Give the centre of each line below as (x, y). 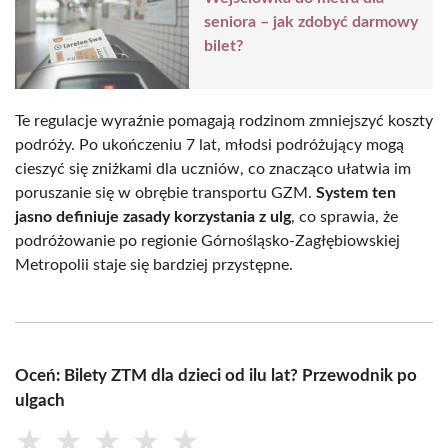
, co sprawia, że (344, 216)
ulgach (40, 400)
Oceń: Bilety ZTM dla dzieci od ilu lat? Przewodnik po (216, 375)
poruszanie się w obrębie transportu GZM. (165, 192)
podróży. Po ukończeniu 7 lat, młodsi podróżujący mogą (209, 144)
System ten (356, 192)
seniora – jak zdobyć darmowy (311, 22)
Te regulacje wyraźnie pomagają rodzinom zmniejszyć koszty (224, 120)
